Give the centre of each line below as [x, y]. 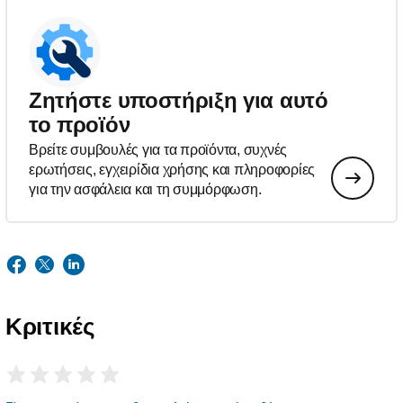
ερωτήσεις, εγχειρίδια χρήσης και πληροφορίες [172, 170]
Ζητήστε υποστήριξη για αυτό [179, 101]
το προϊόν [80, 125]
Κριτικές [50, 327]
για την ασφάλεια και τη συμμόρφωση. [145, 190]
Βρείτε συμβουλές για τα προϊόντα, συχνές [158, 150]
